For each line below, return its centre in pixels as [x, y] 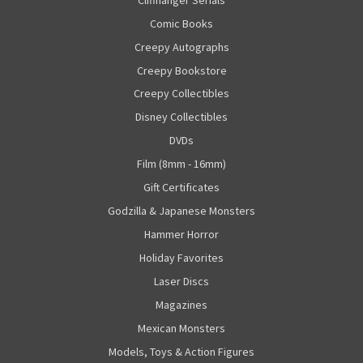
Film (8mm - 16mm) [181, 164]
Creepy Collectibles [181, 94]
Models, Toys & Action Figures [181, 352]
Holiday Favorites [181, 258]
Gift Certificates [181, 188]
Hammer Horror [181, 235]
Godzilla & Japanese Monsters [181, 211]
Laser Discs [181, 282]
